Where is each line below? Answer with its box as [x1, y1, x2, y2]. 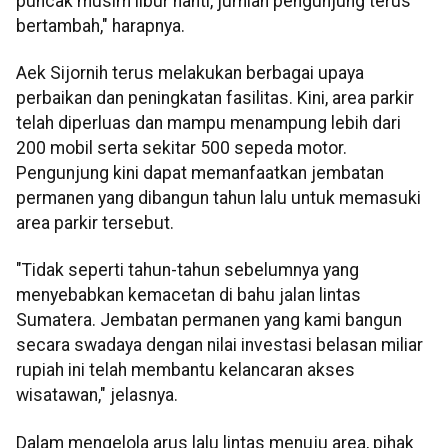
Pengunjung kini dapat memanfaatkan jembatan [16, 163, 384, 184]
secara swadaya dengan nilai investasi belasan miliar [16, 335, 423, 356]
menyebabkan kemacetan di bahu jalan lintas [16, 285, 361, 306]
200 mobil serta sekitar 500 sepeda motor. [16, 138, 347, 159]
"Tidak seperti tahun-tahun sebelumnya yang [16, 260, 359, 281]
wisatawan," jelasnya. [16, 385, 178, 406]
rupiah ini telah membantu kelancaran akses [16, 360, 355, 381]
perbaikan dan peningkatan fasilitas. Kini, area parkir [16, 88, 414, 109]
